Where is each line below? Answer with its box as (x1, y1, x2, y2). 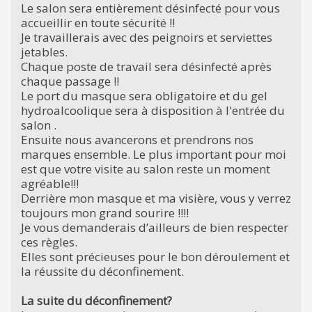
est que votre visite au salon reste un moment (21, 160, 270, 177)
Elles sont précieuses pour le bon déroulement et (21, 248, 290, 265)
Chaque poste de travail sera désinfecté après (21, 58, 272, 75)
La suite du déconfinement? (21, 292, 172, 309)
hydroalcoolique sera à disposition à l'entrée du (21, 102, 285, 118)
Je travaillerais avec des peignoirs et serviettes (21, 29, 272, 45)
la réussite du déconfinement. (21, 263, 184, 279)
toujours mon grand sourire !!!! (21, 204, 189, 221)
